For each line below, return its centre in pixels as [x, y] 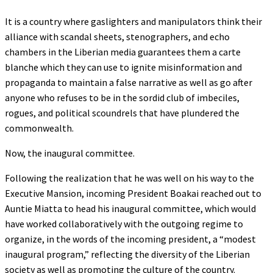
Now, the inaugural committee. [70, 153]
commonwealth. [39, 128]
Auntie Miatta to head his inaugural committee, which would [130, 208]
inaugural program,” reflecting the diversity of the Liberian [127, 254]
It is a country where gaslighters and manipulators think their [133, 21]
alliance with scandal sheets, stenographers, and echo [117, 36]
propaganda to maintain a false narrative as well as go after [129, 82]
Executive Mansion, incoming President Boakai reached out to [133, 193]
